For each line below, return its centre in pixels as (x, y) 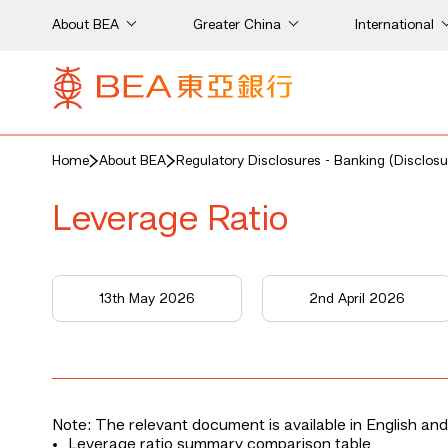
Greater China (237, 25)
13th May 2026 (147, 299)
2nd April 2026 (357, 299)
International (394, 25)
